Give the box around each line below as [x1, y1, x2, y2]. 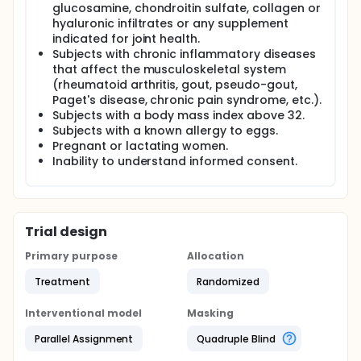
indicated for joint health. [52, 31, 201, 47]
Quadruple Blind [197, 331, 276, 346]
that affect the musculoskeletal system [52, 61, 286, 77]
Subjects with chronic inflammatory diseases [52, 46, 316, 62]
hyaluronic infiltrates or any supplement [52, 15, 288, 31]
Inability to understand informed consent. [52, 153, 297, 169]
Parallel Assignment [35, 331, 134, 346]
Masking [187, 306, 234, 320]
